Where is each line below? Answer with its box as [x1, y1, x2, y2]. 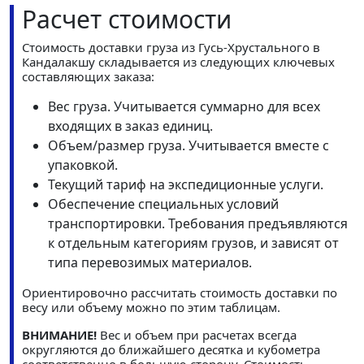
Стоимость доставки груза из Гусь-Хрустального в [22, 39, 320, 56]
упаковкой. [48, 156, 118, 175]
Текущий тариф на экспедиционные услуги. [48, 175, 323, 194]
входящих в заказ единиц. [48, 117, 213, 136]
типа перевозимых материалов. [48, 253, 252, 272]
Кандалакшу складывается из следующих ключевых [22, 54, 335, 71]
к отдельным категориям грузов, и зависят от [48, 234, 339, 253]
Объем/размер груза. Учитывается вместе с [48, 136, 329, 155]
